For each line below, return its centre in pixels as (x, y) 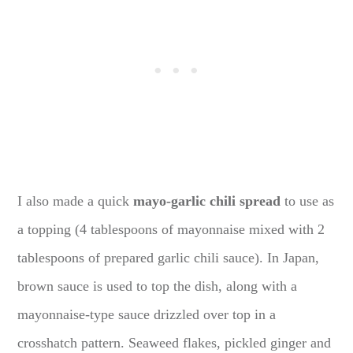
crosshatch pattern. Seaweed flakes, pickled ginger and (175, 342)
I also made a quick (76, 201)
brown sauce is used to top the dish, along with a (158, 286)
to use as (308, 201)
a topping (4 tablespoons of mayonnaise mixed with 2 (171, 229)
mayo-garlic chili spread (207, 201)
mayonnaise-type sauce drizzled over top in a (147, 314)
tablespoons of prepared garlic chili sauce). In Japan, (169, 257)
